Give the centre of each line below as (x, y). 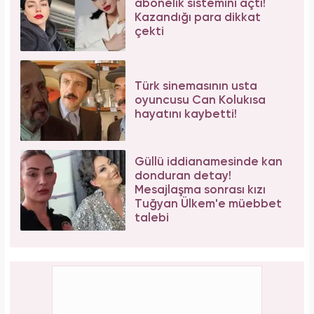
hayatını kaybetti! (186, 114)
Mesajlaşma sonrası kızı (200, 190)
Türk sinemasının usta (196, 86)
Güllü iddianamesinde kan (209, 162)
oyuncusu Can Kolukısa (200, 100)
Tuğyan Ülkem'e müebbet (208, 204)
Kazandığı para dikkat (198, 18)
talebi (152, 218)
